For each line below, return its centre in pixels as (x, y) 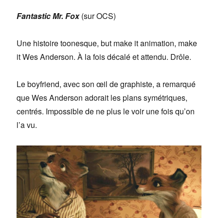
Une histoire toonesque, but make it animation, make (107, 43)
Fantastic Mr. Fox (48, 16)
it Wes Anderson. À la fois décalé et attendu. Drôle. (104, 57)
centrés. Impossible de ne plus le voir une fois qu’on (106, 111)
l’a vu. (27, 125)
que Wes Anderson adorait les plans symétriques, (102, 98)
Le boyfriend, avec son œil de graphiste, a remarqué (106, 84)
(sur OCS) (98, 16)
